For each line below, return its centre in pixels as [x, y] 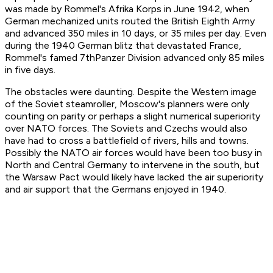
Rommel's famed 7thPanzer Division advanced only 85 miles [135, 58]
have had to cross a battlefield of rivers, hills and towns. [127, 141]
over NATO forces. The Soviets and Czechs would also [126, 129]
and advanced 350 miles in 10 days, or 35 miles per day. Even [136, 34]
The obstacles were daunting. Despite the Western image [131, 92]
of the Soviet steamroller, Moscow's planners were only [127, 104]
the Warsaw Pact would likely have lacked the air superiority [134, 177]
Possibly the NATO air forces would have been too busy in [133, 153]
